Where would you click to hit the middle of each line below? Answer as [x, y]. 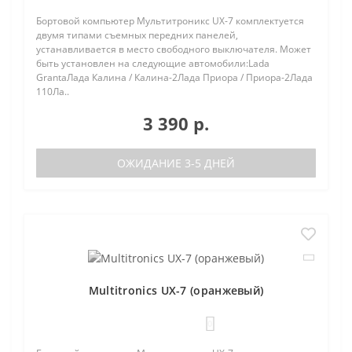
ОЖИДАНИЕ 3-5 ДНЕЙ [176, 163]
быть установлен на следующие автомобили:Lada [153, 63]
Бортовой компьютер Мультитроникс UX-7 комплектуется [170, 21]
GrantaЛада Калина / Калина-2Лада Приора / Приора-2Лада [174, 77]
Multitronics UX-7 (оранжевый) [176, 290]
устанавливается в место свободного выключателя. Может [174, 49]
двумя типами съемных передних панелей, [137, 35]
